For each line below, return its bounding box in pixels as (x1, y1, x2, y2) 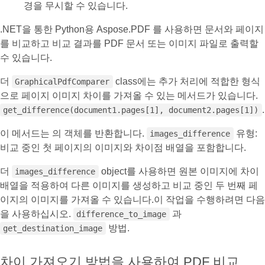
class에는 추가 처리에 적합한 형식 (112, 76, 260, 86)
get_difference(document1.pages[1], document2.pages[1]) (3, 105, 259, 115)
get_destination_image (3, 224, 103, 233)
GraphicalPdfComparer (15, 77, 110, 86)
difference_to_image (76, 209, 167, 219)
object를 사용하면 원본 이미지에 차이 (98, 166, 259, 176)
